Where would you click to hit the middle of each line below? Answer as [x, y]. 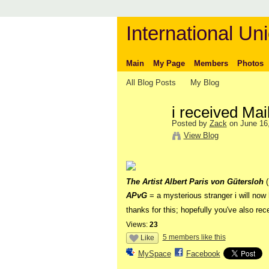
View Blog [201, 135]
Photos [250, 63]
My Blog [205, 82]
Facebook [203, 253]
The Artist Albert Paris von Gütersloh [196, 181]
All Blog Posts [151, 82]
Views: [137, 224]
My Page [169, 63]
